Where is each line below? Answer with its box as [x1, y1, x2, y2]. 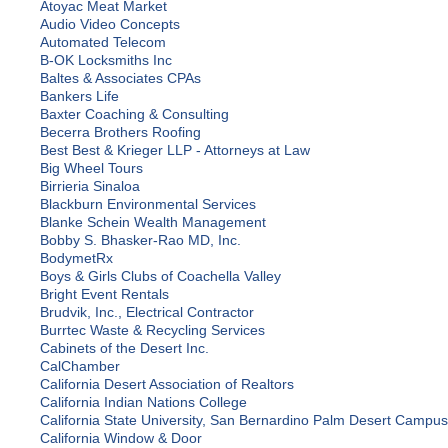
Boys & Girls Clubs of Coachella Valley [40, 268, 281, 285]
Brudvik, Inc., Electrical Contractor [40, 304, 254, 321]
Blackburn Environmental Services [40, 196, 256, 213]
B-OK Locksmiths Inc [40, 52, 172, 69]
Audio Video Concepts [40, 16, 180, 33]
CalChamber [40, 358, 120, 375]
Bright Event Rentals [40, 286, 169, 303]
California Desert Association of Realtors [40, 376, 294, 393]
